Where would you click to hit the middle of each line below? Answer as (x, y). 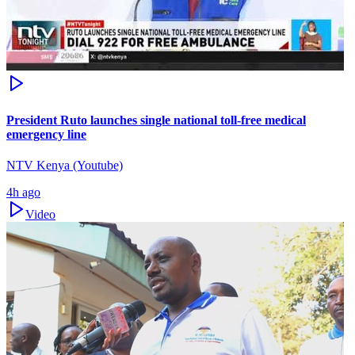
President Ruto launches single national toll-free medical (156, 120)
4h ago (23, 192)
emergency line (46, 134)
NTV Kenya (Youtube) (65, 165)
